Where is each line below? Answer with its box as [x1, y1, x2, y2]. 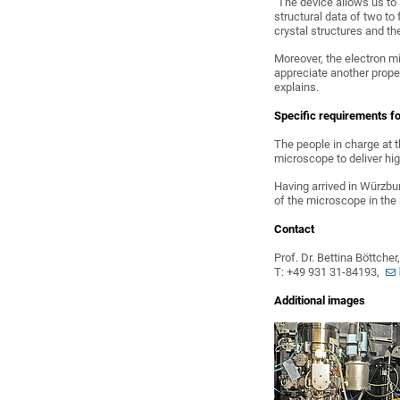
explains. [274, 79, 320, 94]
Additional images [274, 293, 366, 307]
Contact [274, 221, 315, 236]
